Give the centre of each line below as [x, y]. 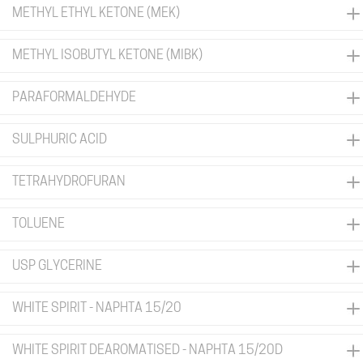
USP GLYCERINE [57, 267]
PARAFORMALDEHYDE [74, 98]
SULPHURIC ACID [60, 140]
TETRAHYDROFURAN [69, 182]
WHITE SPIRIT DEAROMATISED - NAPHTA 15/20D [147, 351]
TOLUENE [38, 224]
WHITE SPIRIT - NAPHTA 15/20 [97, 309]
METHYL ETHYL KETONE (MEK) [96, 14]
